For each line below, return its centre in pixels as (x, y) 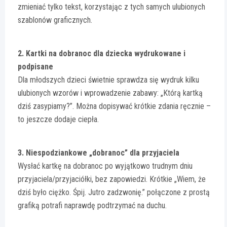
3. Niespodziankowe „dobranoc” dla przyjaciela (99, 153)
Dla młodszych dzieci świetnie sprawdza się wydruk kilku (108, 80)
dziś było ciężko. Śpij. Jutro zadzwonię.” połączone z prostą (114, 192)
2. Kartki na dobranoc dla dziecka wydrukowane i (102, 53)
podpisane (35, 66)
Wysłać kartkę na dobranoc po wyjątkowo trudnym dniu (105, 166)
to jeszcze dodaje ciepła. (58, 119)
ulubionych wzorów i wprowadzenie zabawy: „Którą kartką (110, 93)
